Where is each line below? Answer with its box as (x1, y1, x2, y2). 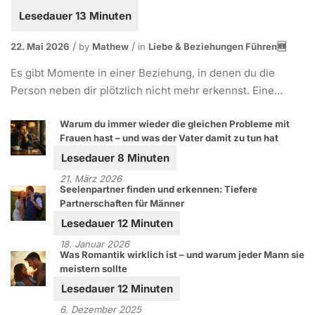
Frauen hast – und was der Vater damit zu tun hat (60, 132, 278, 144)
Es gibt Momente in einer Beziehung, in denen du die (11, 66, 275, 80)
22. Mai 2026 (11, 41, 70, 53)
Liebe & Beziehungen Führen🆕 (148, 41, 286, 53)
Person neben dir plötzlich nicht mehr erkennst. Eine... (11, 84, 283, 98)
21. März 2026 (60, 173, 122, 185)
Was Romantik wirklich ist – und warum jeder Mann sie (60, 249, 304, 261)
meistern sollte (60, 263, 127, 275)
